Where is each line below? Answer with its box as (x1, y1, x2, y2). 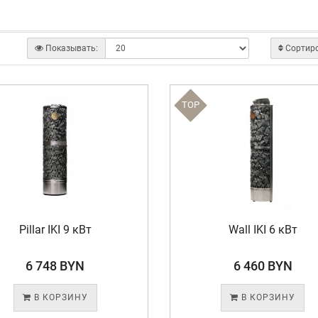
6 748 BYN (26, 258, 85, 273)
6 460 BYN (233, 258, 292, 273)
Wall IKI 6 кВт (228, 223, 297, 236)
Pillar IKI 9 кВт (18, 223, 92, 236)
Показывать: (45, 43, 99, 53)
